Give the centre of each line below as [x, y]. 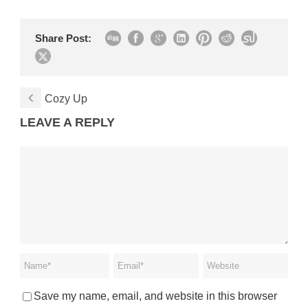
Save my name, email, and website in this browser [155, 296]
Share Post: [63, 38]
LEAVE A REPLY [67, 122]
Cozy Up [66, 98]
